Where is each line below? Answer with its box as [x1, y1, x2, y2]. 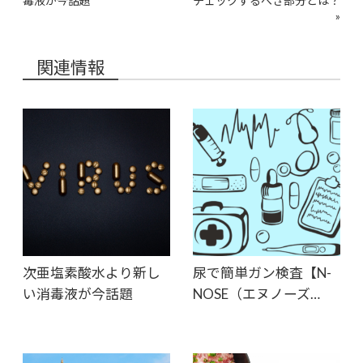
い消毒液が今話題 [23, 285, 133, 303]
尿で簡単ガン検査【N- [192, 264, 331, 282]
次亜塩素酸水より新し [23, 264, 160, 282]
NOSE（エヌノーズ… [192, 285, 320, 303]
